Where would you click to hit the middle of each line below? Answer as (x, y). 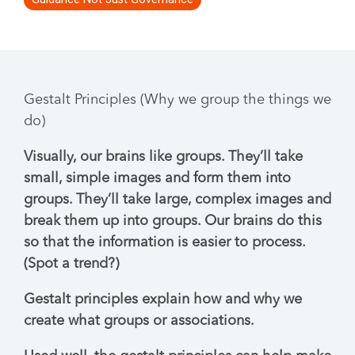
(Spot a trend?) (71, 264)
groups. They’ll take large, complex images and (177, 200)
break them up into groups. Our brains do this (173, 221)
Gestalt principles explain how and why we (163, 300)
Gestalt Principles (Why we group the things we (177, 100)
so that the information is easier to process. (164, 242)
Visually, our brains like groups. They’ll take (163, 157)
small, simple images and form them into (157, 178)
